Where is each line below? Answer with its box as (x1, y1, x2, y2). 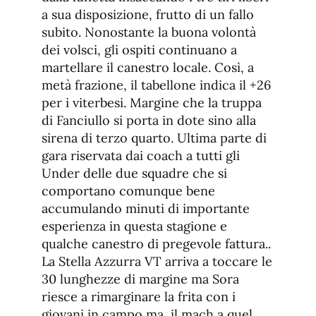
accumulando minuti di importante (42, 200, 250, 217)
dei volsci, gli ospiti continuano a (42, 42, 237, 59)
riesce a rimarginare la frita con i (42, 288, 236, 305)
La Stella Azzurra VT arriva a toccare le (42, 253, 272, 270)
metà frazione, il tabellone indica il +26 (42, 77, 271, 94)
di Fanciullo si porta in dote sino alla (42, 112, 256, 129)
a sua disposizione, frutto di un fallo (42, 6, 254, 23)
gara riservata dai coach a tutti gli (42, 147, 240, 164)
